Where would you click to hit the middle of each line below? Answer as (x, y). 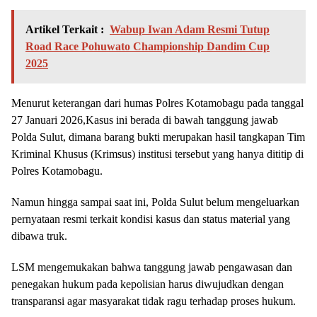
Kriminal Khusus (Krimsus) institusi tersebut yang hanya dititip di (157, 154)
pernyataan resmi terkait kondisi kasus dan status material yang (151, 219)
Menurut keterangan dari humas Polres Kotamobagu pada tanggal (157, 103)
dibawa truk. (39, 236)
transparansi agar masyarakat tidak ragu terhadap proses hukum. (154, 301)
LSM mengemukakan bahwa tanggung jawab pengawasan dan (152, 267)
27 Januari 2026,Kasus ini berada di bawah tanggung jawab (145, 120)
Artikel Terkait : (65, 29)
